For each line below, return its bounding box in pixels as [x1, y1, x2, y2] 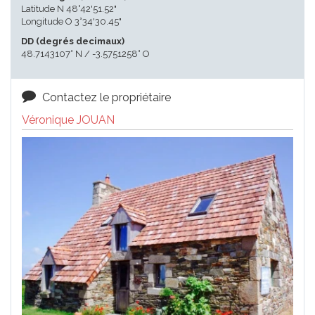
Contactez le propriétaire [39, 91, 171, 104]
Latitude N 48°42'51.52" [21, 4, 117, 14]
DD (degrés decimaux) [21, 36, 124, 46]
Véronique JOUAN [22, 113, 115, 127]
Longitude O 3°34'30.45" [21, 16, 122, 27]
